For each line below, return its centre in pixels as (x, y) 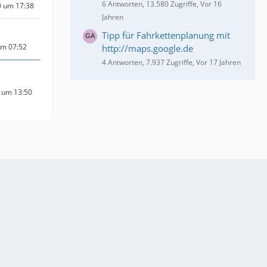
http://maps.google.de (148, 48)
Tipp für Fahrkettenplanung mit (166, 35)
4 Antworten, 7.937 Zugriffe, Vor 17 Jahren (171, 62)
